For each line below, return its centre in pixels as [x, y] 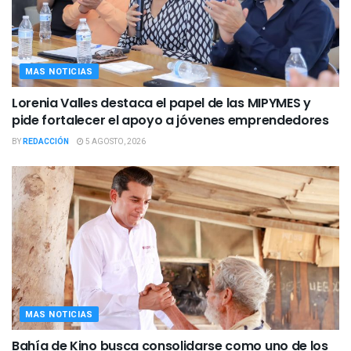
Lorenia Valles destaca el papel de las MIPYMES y [161, 103]
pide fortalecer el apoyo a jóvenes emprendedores [170, 121]
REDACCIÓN [46, 142]
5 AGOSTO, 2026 [115, 142]
